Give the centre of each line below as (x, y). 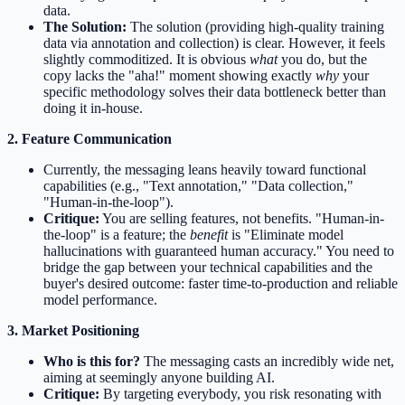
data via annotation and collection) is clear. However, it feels (214, 43)
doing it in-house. (93, 108)
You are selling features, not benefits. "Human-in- (242, 219)
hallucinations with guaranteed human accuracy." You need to (219, 251)
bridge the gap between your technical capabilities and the (208, 268)
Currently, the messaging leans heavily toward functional (205, 170)
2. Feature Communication (89, 139)
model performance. (100, 300)
